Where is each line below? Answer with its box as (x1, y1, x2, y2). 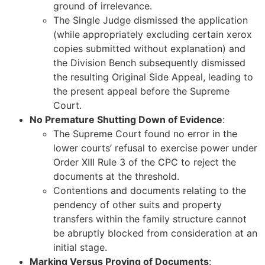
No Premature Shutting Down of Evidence (30, 114, 222, 126)
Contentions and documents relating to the (53, 185, 246, 197)
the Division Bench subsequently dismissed (53, 57, 245, 69)
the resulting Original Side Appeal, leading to (53, 71, 253, 83)
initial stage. (53, 241, 107, 254)
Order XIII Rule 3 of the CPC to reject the (53, 156, 236, 169)
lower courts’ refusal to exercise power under (53, 142, 257, 154)
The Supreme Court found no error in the (53, 128, 237, 140)
